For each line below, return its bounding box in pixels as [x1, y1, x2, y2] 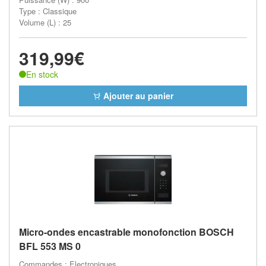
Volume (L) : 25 [19, 16, 71, 28]
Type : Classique [19, 5, 77, 17]
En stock [26, 68, 58, 80]
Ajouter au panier [101, 90, 173, 102]
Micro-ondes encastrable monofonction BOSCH [19, 225, 234, 239]
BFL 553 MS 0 [19, 239, 81, 253]
